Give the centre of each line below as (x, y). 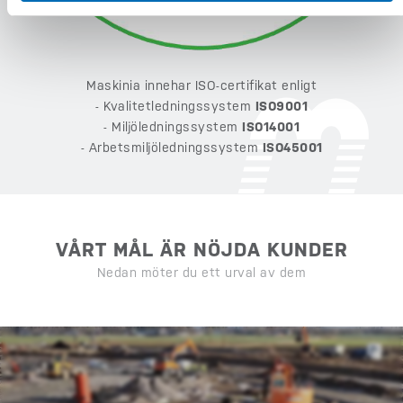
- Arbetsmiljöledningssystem (171, 148)
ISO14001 (271, 127)
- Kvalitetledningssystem (175, 107)
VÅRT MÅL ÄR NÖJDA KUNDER (201, 250)
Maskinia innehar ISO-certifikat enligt (201, 86)
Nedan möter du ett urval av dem (201, 273)
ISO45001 (292, 148)
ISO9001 (281, 107)
